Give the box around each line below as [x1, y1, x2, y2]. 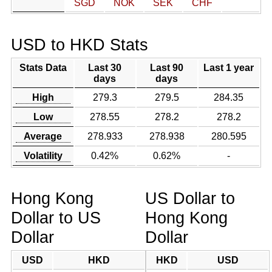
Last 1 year [203, 63, 254, 73]
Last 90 [150, 63, 184, 73]
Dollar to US [10, 208, 101, 227]
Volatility [23, 151, 63, 161]
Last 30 [88, 63, 122, 73]
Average [24, 131, 63, 141]
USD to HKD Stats [10, 35, 148, 54]
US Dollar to [145, 189, 235, 208]
